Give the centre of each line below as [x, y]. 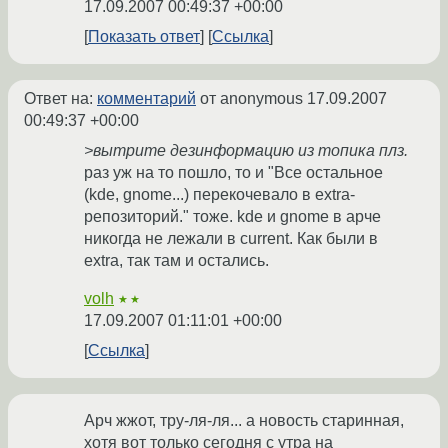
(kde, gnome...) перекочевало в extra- [219, 195]
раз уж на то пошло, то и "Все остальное [233, 173]
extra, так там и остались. [176, 261]
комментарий [146, 99]
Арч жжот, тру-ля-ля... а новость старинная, [244, 421]
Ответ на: [60, 99]
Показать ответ [144, 37]
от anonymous [251, 99]
